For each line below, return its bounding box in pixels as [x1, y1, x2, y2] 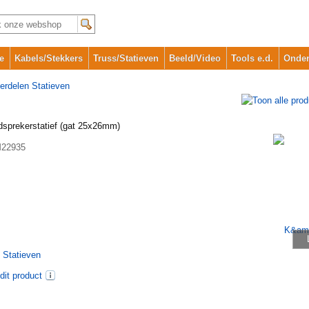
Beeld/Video [169, 53, 221, 63]
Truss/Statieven [93, 53, 159, 63]
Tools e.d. [231, 53, 273, 63]
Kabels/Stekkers [14, 53, 83, 63]
